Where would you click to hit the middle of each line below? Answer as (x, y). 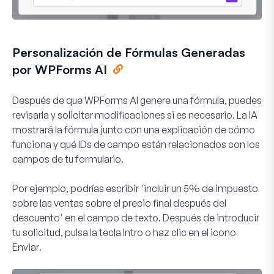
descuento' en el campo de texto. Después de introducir (136, 217)
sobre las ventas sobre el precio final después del (119, 203)
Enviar (26, 247)
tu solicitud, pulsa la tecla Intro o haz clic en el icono (124, 232)
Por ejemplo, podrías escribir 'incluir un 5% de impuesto (135, 188)
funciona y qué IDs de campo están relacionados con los (136, 144)
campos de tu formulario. (68, 159)
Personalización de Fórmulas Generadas (129, 52)
